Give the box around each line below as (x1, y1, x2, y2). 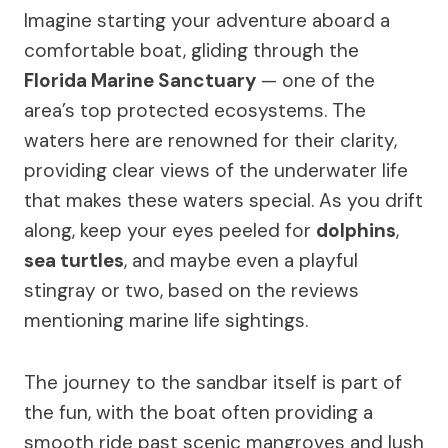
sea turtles (24, 247, 124, 273)
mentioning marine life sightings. (24, 307, 308, 333)
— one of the (256, 67, 375, 93)
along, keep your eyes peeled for (24, 217, 316, 243)
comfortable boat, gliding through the (24, 37, 359, 63)
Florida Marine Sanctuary (24, 67, 256, 93)
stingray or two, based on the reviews (24, 277, 359, 303)
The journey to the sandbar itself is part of (24, 369, 402, 395)
